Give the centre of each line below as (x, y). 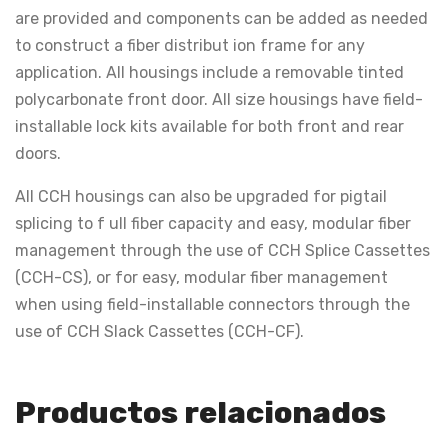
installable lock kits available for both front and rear (209, 126)
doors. (38, 153)
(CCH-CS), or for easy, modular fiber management (201, 277)
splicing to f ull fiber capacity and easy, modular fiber (213, 223)
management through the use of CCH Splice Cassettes (222, 250)
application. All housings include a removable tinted (209, 72)
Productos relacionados (200, 413)
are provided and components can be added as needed (221, 18)
